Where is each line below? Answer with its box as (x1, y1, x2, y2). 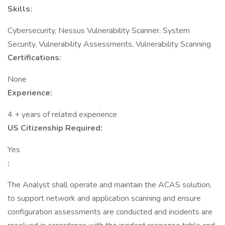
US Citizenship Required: (8, 123, 102, 134)
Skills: (8, 4, 32, 15)
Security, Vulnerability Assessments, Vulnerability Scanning (8, 39, 211, 50)
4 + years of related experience (8, 109, 117, 120)
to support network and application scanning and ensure (8, 193, 201, 204)
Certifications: (8, 52, 61, 63)
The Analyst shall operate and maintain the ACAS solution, (8, 179, 211, 190)
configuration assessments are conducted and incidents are (8, 206, 212, 217)
